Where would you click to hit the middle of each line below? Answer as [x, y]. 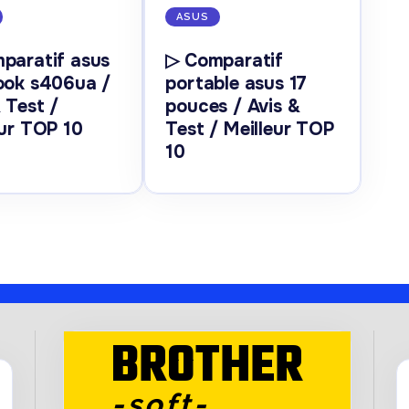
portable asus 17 [236, 84]
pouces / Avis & [233, 107]
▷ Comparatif [224, 61]
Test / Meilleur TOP [250, 130]
